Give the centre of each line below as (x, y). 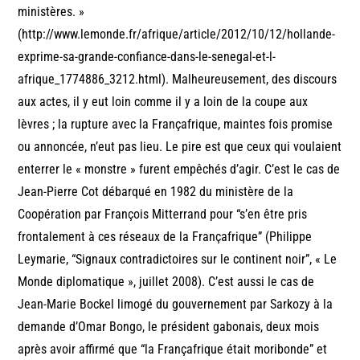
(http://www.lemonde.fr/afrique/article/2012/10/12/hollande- (177, 34)
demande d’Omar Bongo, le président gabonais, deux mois (169, 326)
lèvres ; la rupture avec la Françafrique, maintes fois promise (176, 124)
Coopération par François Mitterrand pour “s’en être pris (163, 214)
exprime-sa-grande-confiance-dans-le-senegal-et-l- (147, 56)
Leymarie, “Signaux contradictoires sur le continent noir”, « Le (178, 259)
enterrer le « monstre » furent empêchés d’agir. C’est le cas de (179, 169)
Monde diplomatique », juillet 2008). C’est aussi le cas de (166, 281)
